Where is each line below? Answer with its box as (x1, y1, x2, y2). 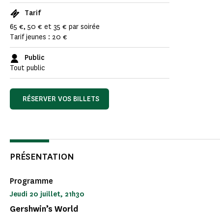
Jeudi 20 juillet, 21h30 (10, 190, 84, 199)
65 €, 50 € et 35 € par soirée (10, 22, 100, 32)
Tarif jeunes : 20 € (10, 32, 67, 42)
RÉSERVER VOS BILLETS (23, 94, 99, 104)
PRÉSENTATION (10, 151, 74, 163)
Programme (10, 176, 55, 187)
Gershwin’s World (10, 203, 78, 215)
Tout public (10, 63, 45, 73)
